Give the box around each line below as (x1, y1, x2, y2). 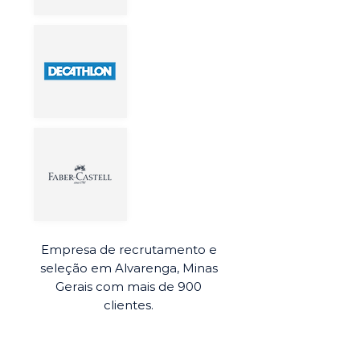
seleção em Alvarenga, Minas (39, 260, 218, 276)
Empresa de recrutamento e (40, 242, 217, 257)
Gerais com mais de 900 (55, 279, 202, 294)
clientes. (104, 297, 153, 313)
